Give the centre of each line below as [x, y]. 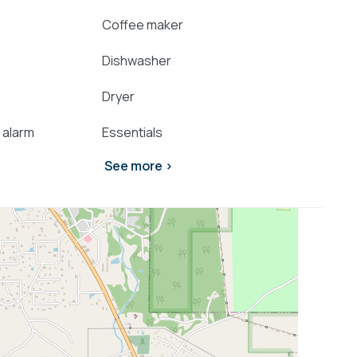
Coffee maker [142, 25]
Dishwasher [136, 61]
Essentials [132, 133]
